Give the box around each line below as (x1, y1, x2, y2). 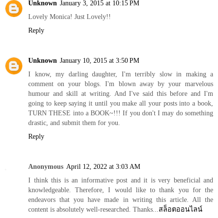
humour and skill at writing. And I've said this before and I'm (28, 90, 213, 98)
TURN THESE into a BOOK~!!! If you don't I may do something (28, 109, 213, 117)
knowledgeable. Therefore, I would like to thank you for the (28, 186, 213, 194)
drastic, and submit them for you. (28, 119, 120, 127)
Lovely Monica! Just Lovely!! (28, 13, 111, 21)
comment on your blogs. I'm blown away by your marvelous (28, 80, 213, 88)
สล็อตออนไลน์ (159, 205, 202, 214)
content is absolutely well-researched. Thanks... (28, 205, 159, 214)
